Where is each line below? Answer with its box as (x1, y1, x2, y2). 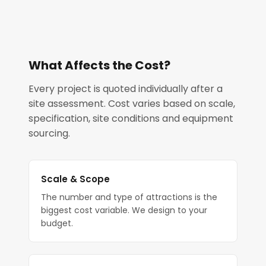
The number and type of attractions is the (41, 191, 217, 203)
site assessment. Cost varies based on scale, (28, 97, 235, 110)
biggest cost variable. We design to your (41, 204, 207, 216)
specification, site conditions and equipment (28, 112, 233, 125)
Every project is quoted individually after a (28, 82, 223, 96)
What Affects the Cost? (28, 57, 170, 74)
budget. (41, 217, 73, 229)
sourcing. (28, 126, 70, 140)
